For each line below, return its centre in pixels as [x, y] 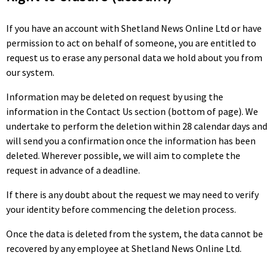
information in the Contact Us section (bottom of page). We [132, 111]
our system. [30, 72]
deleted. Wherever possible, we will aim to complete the [123, 155]
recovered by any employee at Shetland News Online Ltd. [124, 248]
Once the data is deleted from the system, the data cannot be [135, 234]
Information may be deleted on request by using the [115, 97]
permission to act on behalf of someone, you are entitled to [131, 43]
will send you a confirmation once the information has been [131, 141]
